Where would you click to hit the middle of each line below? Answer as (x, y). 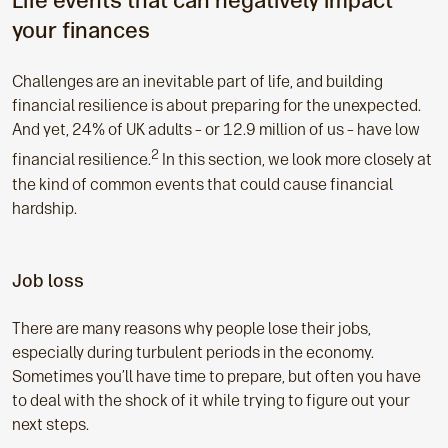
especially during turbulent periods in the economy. (193, 352)
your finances (81, 31)
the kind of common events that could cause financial (202, 184)
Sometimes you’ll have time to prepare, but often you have (216, 376)
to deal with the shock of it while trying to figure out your (211, 400)
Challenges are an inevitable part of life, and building (197, 82)
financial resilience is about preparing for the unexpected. (216, 106)
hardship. (44, 208)
